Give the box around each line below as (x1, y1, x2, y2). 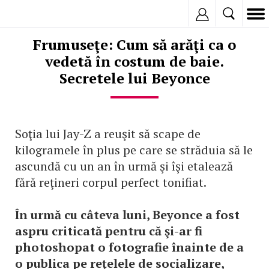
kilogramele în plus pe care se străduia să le (15, 142, 253, 158)
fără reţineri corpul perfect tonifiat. (15, 174, 207, 190)
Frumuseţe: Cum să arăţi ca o (33, 35, 236, 54)
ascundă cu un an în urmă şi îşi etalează (15, 158, 233, 174)
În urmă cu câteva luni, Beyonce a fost (15, 207, 240, 223)
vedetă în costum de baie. (45, 52, 224, 71)
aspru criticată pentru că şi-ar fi (15, 223, 202, 239)
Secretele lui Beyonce (59, 68, 210, 88)
